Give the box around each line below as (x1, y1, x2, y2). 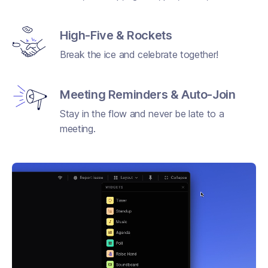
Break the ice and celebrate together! (60, 48, 219, 60)
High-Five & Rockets (60, 28, 172, 42)
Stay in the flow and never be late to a (60, 107, 224, 120)
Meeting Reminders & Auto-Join (60, 87, 236, 102)
